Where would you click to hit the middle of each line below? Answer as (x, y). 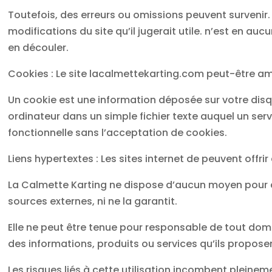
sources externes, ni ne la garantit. (93, 201)
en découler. (39, 47)
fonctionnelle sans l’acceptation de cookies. (118, 132)
